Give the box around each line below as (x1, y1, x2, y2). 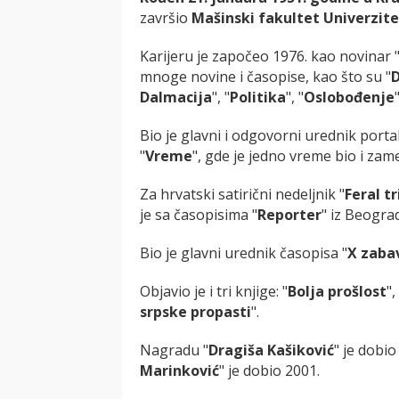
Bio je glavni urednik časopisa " (140, 242, 347, 263)
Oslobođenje (304, 86, 395, 107)
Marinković (140, 360, 219, 380)
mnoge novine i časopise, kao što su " (140, 66, 391, 86)
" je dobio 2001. (219, 360, 320, 380)
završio (140, 7, 191, 28)
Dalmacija (140, 86, 212, 107)
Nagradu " (140, 339, 208, 360)
